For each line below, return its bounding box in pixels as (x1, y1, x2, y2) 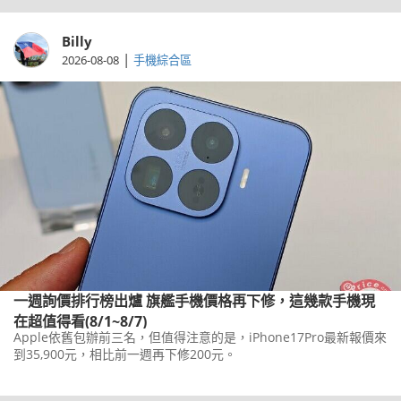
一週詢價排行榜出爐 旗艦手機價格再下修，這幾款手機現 (13, 291, 146, 311)
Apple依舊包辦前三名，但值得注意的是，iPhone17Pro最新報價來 (13, 328, 387, 346)
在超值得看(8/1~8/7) (13, 311, 147, 332)
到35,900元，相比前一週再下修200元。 (13, 346, 236, 363)
